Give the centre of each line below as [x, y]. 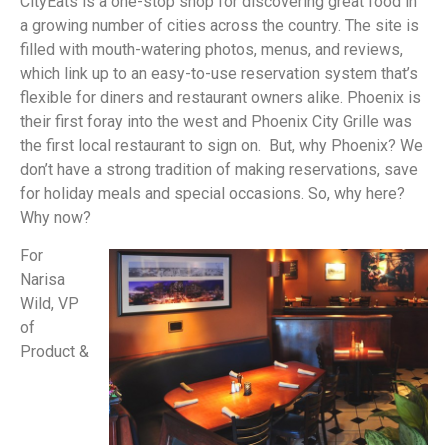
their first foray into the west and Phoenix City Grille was [216, 122]
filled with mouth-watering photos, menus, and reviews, [211, 50]
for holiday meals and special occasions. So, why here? [212, 194]
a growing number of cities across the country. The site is [219, 26]
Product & [54, 352]
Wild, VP [49, 304]
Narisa [42, 280]
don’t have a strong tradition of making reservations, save [219, 170]
